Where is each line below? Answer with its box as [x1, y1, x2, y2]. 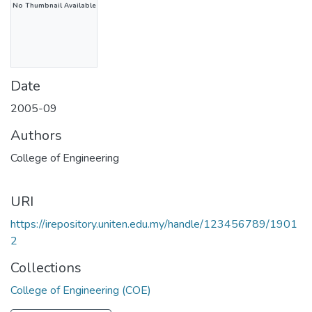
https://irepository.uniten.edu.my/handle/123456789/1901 [10, 216, 297, 232]
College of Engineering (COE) [10, 282, 151, 298]
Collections [10, 258, 81, 277]
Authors [10, 125, 62, 145]
